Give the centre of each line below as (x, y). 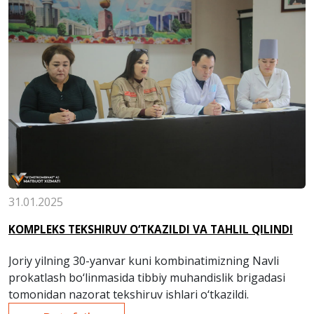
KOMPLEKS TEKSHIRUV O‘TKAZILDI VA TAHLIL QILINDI (151, 229)
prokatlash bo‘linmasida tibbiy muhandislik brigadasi (147, 277)
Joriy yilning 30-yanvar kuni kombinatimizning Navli (144, 260)
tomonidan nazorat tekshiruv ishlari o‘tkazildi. (129, 294)
